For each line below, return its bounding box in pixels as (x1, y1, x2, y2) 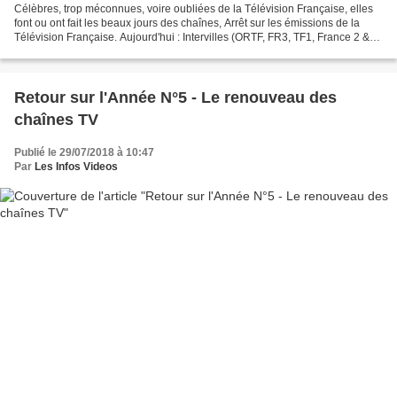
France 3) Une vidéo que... (14, 44, 142, 58)
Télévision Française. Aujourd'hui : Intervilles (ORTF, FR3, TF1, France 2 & (14, 30, 370, 43)
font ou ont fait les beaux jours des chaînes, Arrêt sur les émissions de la (14, 16, 360, 29)
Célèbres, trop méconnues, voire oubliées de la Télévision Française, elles (14, 2, 373, 15)
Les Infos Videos (35, 160, 118, 173)
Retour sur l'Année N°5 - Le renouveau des (14, 88, 337, 106)
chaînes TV (14, 110, 98, 128)
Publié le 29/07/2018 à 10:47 (14, 145, 154, 159)
